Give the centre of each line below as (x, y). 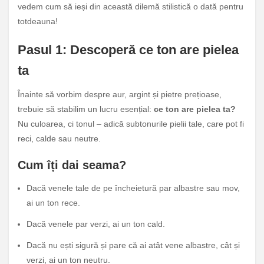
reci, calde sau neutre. (59, 138)
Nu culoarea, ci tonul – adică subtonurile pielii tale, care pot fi (131, 123)
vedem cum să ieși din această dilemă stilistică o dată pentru (131, 6)
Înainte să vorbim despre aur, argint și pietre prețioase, (120, 94)
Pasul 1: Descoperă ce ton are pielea (128, 49)
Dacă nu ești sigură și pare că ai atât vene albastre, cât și (133, 245)
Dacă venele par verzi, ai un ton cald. (96, 224)
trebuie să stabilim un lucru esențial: (85, 109)
